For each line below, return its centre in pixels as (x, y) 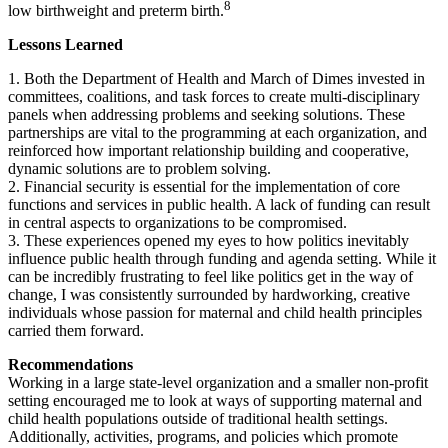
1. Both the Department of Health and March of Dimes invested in (216, 79)
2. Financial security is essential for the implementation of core (204, 187)
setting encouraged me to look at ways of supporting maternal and (215, 401)
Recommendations (70, 365)
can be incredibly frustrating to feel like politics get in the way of (210, 277)
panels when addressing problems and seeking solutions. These (206, 115)
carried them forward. (76, 331)
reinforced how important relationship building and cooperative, (208, 151)
